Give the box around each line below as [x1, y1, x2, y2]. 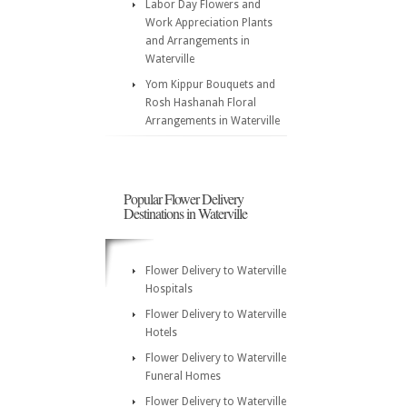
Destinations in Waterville [124, 203, 247, 223]
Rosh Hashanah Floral [145, 96, 256, 109]
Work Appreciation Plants [145, 16, 273, 29]
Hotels [145, 326, 177, 339]
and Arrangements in [145, 35, 250, 47]
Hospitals [145, 283, 193, 295]
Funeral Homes [145, 370, 221, 382]
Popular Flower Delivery [124, 189, 243, 208]
